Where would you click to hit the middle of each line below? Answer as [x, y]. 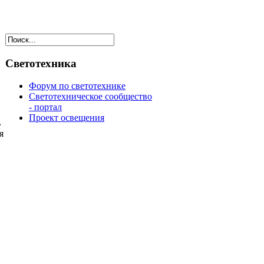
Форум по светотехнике [77, 86]
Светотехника [41, 63]
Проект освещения [67, 118]
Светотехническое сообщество [90, 97]
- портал [45, 107]
